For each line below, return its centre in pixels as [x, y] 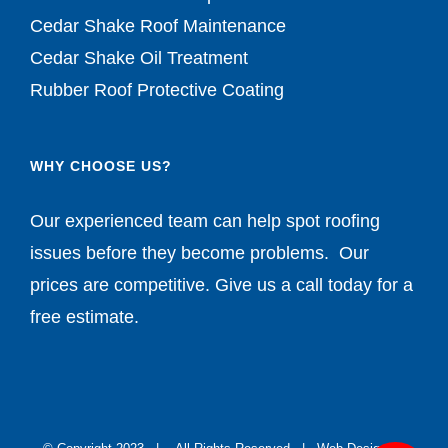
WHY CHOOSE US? [101, 166]
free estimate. [84, 317]
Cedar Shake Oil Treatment [139, 58]
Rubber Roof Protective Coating [157, 90]
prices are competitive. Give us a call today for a [221, 285]
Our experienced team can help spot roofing [205, 221]
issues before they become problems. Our [199, 253]
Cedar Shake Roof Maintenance [158, 26]
